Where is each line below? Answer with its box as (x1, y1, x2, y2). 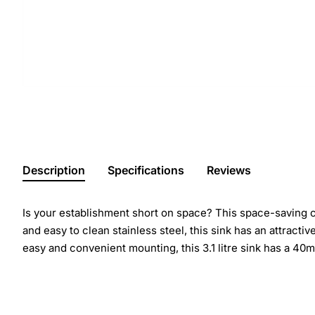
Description (22, 162, 85, 177)
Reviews (207, 162, 251, 177)
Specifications (108, 162, 184, 177)
